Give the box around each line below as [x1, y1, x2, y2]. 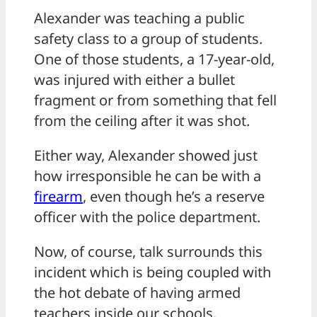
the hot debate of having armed [34, 283, 241, 303]
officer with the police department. [34, 207, 260, 227]
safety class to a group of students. [34, 29, 263, 49]
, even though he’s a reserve [83, 187, 265, 207]
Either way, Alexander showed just [34, 146, 258, 166]
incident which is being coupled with [34, 263, 271, 282]
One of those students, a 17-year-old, [34, 50, 275, 69]
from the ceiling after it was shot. [34, 111, 250, 131]
